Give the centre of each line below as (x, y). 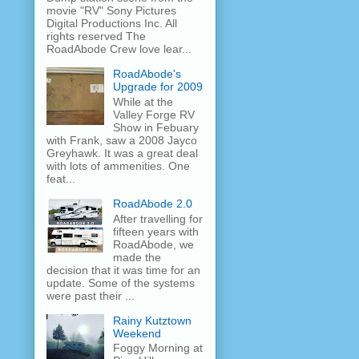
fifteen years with (155, 231)
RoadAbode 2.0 (152, 203)
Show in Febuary (155, 127)
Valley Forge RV (153, 114)
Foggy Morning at (157, 348)
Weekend (137, 333)
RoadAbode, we (153, 244)
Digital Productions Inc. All (112, 24)
